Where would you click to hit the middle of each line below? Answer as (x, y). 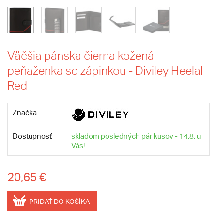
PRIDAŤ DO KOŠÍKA (59, 202)
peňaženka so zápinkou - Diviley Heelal (105, 70)
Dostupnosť (32, 136)
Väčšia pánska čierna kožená (81, 55)
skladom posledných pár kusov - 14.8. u (136, 136)
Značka (25, 113)
